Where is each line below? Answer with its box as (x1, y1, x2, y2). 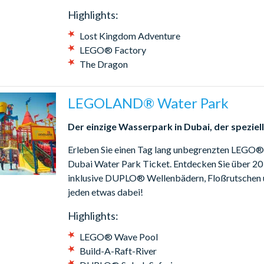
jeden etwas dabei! (67, 186, 143, 197)
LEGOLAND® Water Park (67, 94, 229, 111)
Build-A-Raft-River (79, 245, 157, 256)
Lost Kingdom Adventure (79, 29, 180, 41)
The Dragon (79, 58, 128, 70)
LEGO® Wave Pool (79, 230, 158, 242)
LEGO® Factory (79, 44, 146, 55)
